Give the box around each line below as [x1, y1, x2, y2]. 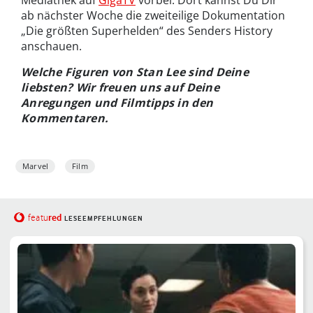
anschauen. [21, 38, 82, 54]
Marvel [22, 161, 49, 172]
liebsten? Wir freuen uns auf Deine [21, 80, 219, 96]
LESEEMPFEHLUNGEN [64, 214, 143, 223]
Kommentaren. [21, 110, 109, 126]
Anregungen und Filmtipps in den [21, 95, 214, 111]
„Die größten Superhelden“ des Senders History [21, 23, 272, 39]
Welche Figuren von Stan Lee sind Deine [21, 64, 249, 80]
